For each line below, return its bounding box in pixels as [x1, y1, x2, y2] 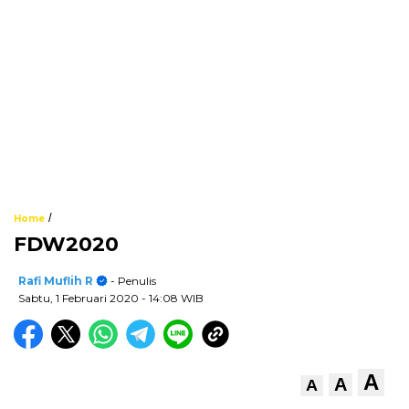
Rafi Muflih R [18, 273, 93, 288]
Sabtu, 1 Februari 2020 [18, 290, 142, 305]
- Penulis [108, 273, 156, 288]
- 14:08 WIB [142, 290, 204, 305]
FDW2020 [14, 231, 119, 257]
